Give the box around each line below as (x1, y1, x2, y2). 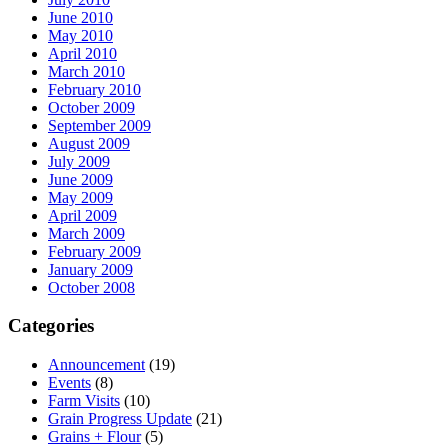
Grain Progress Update (48, 410, 192, 427)
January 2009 (48, 260, 133, 278)
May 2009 (48, 188, 113, 206)
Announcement (48, 356, 145, 373)
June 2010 (48, 8, 113, 26)
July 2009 (48, 152, 110, 170)
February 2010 (48, 80, 141, 98)
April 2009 (48, 206, 117, 224)
